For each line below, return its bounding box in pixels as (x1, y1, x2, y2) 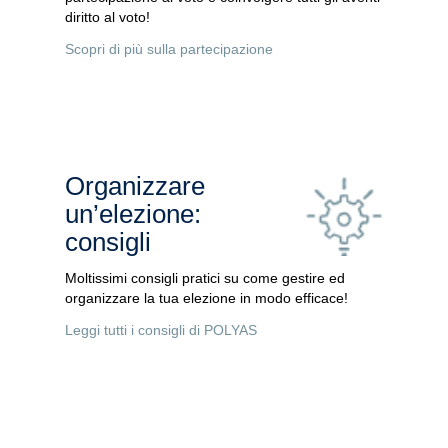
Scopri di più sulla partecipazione (64, 40, 273, 57)
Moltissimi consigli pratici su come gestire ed (64, 269, 345, 286)
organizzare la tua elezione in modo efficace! (64, 289, 348, 306)
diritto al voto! (64, 9, 150, 26)
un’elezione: (64, 198, 201, 229)
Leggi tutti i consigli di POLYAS (64, 321, 257, 338)
